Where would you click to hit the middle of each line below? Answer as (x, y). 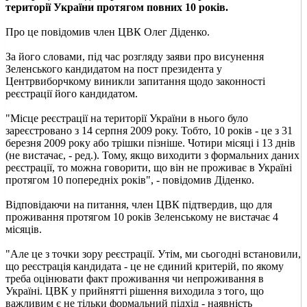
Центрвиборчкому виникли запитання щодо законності (135, 81)
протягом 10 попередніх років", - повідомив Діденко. (130, 180)
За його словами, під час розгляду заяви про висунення (135, 56)
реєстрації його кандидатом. (72, 93)
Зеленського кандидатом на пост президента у (114, 69)
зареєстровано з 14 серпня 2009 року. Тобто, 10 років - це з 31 (149, 130)
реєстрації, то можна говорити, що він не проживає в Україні (149, 167)
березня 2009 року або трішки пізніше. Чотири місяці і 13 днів (150, 143)
